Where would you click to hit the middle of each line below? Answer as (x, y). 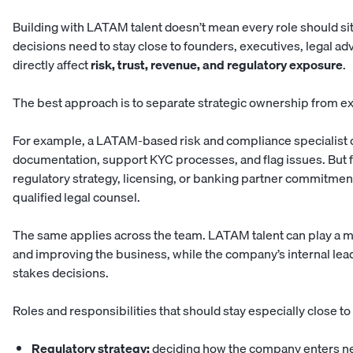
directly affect (52, 65)
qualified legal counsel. (76, 197)
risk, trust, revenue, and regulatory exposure (217, 65)
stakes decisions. (61, 273)
